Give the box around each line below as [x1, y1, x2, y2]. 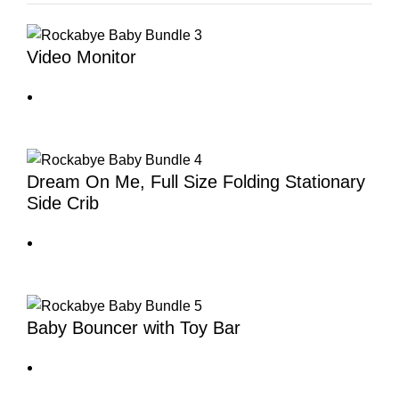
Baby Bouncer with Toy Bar [27, 318, 240, 338]
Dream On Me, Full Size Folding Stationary [27, 171, 365, 191]
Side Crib [27, 192, 99, 213]
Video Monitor [27, 46, 136, 67]
